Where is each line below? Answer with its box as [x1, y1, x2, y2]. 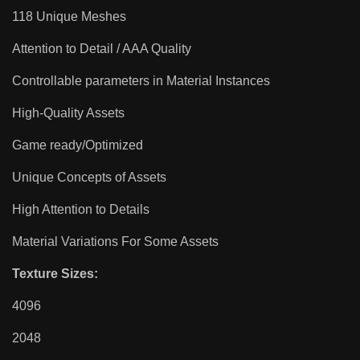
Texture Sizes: [12, 267, 98, 281]
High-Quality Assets [12, 106, 125, 121]
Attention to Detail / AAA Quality [12, 42, 191, 56]
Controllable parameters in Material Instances [12, 74, 270, 88]
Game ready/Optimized [12, 138, 143, 153]
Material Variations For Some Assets [12, 235, 219, 249]
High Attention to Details [12, 202, 149, 217]
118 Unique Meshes [12, 10, 126, 24]
